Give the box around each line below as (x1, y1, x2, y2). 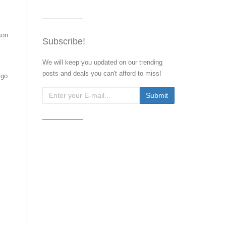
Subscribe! (42, 36, 85, 46)
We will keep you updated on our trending (42, 59, 162, 66)
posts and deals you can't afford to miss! (42, 70, 161, 77)
